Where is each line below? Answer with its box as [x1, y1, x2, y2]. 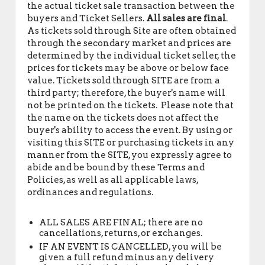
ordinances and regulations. [27, 187, 153, 198]
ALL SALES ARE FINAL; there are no [39, 217, 203, 228]
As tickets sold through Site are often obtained [27, 25, 236, 36]
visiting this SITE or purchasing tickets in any [27, 137, 234, 148]
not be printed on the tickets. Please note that [27, 100, 234, 111]
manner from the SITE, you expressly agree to [27, 150, 232, 160]
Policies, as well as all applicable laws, [27, 174, 198, 185]
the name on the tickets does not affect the [27, 112, 219, 123]
